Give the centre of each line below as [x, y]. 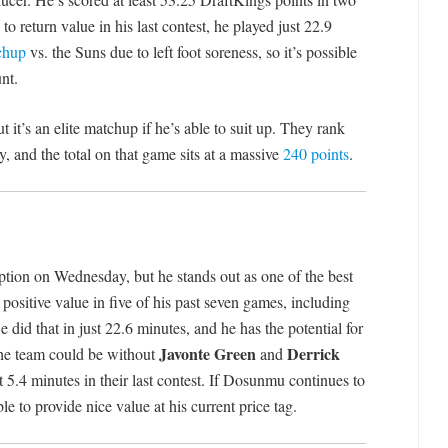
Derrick [313, 354]
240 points [315, 154]
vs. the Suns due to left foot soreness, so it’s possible [191, 52]
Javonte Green [207, 354]
